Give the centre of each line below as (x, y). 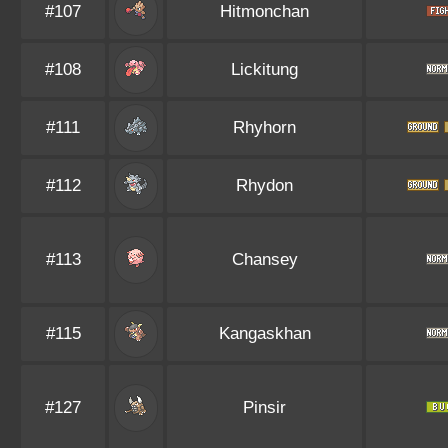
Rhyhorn (264, 127)
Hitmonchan (264, 11)
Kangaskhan (264, 333)
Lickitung (264, 69)
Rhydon (264, 185)
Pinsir (264, 407)
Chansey (264, 259)
